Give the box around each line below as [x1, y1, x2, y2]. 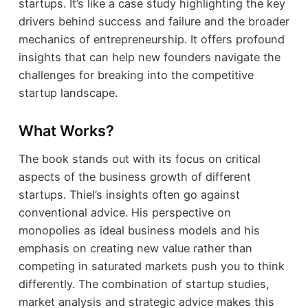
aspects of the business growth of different [18, 169, 251, 184]
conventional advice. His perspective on [18, 205, 231, 219]
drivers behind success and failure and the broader [18, 14, 289, 29]
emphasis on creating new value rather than [18, 241, 252, 255]
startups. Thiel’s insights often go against [18, 187, 240, 201]
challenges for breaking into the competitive [18, 68, 254, 82]
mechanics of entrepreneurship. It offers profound [18, 32, 285, 47]
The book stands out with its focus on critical [18, 151, 261, 166]
